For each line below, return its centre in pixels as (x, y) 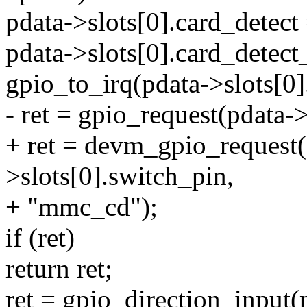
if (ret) (40, 238)
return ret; (59, 269)
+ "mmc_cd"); (82, 207)
